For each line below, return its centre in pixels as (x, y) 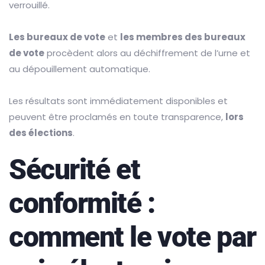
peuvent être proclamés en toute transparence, (117, 117)
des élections (41, 133)
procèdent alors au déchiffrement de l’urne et (147, 53)
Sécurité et (75, 170)
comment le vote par (132, 237)
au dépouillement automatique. (80, 69)
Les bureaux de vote (57, 37)
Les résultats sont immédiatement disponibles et (118, 101)
